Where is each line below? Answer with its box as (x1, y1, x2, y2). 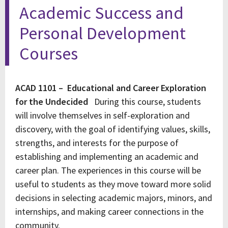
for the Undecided (15, 96, 88, 107)
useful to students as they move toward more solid (15, 178, 211, 190)
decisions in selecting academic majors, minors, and (15, 192, 212, 204)
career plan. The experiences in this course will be (15, 164, 201, 176)
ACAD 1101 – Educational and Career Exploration (15, 82, 206, 94)
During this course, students (88, 96, 201, 107)
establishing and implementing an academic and (15, 151, 198, 162)
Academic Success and (19, 2, 184, 23)
